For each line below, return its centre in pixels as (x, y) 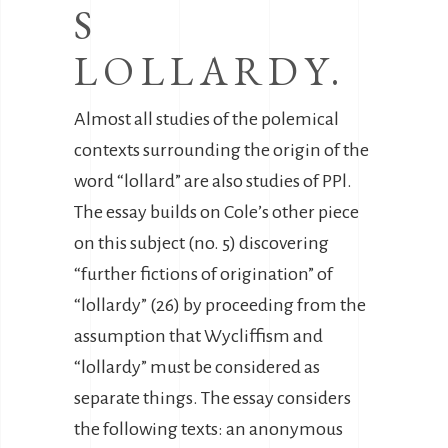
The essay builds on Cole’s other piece (216, 212)
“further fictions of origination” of (203, 274)
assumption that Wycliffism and (198, 336)
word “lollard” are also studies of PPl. (213, 181)
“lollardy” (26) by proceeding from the (220, 305)
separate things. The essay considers (212, 398)
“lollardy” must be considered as (197, 367)
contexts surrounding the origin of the (221, 150)
